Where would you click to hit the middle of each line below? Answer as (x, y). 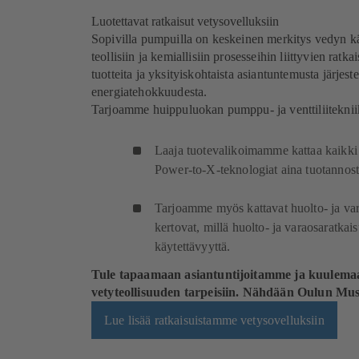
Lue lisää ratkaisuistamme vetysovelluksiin (214, 320)
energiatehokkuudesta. (151, 92)
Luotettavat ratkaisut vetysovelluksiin (187, 22)
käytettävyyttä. (193, 247)
